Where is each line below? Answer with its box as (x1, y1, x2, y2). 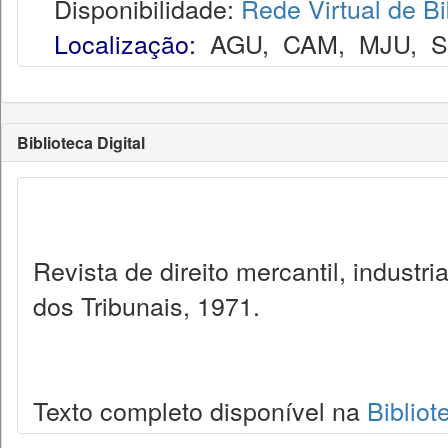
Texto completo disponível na (33, 392, 367, 428)
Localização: (54, 25, 196, 61)
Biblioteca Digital (17, 131, 145, 154)
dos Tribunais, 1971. (33, 287, 260, 323)
